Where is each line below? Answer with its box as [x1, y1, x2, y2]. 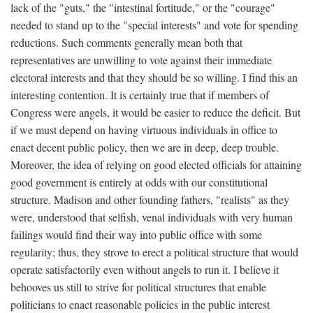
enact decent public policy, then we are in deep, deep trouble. [10, 140, 279, 154]
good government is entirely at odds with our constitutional [10, 175, 268, 189]
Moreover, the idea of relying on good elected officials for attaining [10, 157, 302, 172]
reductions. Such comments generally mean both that [10, 35, 242, 50]
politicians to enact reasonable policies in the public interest [10, 297, 270, 312]
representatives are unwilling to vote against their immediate [10, 52, 272, 67]
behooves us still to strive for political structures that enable [10, 279, 266, 294]
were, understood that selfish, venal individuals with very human [10, 210, 293, 224]
